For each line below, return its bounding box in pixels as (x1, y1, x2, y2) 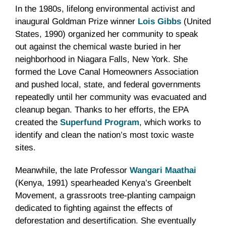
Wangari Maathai (130, 165, 196, 175)
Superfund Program (60, 117, 139, 127)
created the (15, 117, 60, 127)
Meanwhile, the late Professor (15, 165, 130, 175)
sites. (15, 142, 36, 152)
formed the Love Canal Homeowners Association (15, 67, 198, 77)
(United (181, 16, 211, 26)
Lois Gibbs (138, 16, 181, 26)
